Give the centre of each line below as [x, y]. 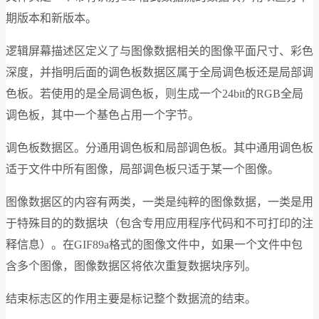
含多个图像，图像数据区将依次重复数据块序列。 [131, 266]
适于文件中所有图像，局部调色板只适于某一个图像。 [142, 169]
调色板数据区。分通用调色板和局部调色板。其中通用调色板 [159, 147]
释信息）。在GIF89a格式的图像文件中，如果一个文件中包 [154, 244]
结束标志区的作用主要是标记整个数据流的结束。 [131, 298]
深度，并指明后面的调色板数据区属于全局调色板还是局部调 [159, 72]
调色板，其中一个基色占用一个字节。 [103, 115]
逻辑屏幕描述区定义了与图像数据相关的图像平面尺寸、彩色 [159, 51]
